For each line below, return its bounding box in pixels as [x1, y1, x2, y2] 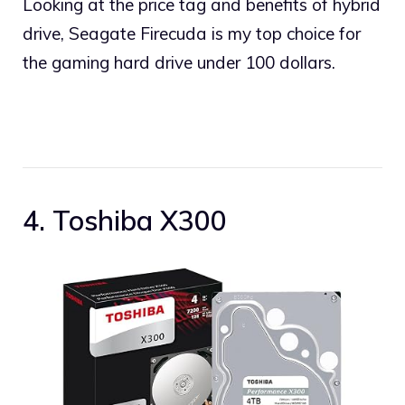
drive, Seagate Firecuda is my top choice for [23, 22, 361, 44]
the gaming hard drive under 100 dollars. [23, 51, 335, 73]
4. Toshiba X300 [23, 202, 227, 239]
